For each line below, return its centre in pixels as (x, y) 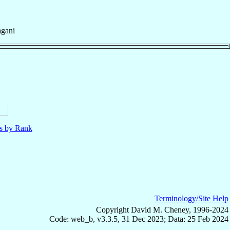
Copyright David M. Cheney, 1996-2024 (162, 209)
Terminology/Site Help (191, 198)
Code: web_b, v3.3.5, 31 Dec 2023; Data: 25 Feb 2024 (139, 219)
